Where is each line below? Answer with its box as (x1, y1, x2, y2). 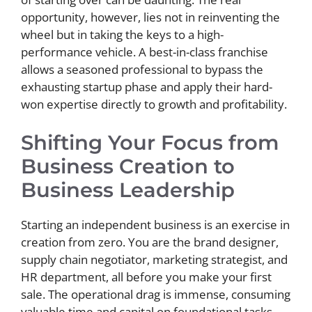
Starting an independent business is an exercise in (21, 216, 290, 233)
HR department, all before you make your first (21, 268, 272, 285)
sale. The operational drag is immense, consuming (21, 286, 290, 302)
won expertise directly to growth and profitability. (21, 96, 287, 112)
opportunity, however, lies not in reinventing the (21, 9, 280, 25)
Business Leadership (21, 177, 235, 202)
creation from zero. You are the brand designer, (21, 233, 279, 250)
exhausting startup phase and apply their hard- (21, 79, 272, 95)
